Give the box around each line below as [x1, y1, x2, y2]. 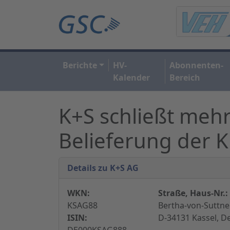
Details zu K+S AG [67, 162, 139, 174]
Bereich [169, 71, 200, 83]
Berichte [63, 59, 97, 71]
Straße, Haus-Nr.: [158, 187, 228, 199]
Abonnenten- [169, 59, 223, 71]
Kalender [112, 71, 150, 83]
